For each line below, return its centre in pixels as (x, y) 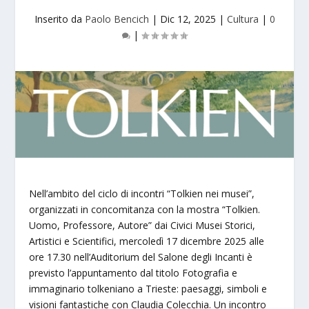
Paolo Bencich (117, 19)
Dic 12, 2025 (188, 19)
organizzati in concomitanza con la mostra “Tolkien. (145, 210)
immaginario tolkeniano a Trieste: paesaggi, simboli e (148, 289)
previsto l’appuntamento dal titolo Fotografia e (133, 273)
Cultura (242, 19)
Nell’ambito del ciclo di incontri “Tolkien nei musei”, (142, 194)
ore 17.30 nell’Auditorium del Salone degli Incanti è (141, 257)
